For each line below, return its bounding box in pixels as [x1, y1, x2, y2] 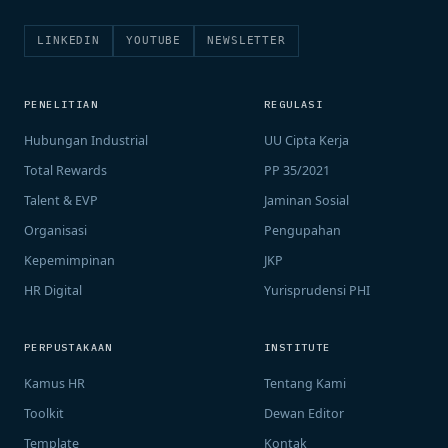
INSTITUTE [264, 341, 331, 354]
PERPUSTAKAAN [24, 341, 113, 354]
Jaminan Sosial [264, 192, 349, 209]
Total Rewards [24, 162, 107, 179]
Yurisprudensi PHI [264, 282, 370, 299]
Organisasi [24, 222, 87, 239]
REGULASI [264, 98, 324, 111]
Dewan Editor [264, 405, 344, 422]
